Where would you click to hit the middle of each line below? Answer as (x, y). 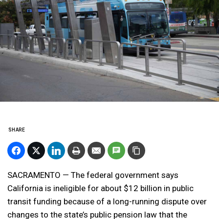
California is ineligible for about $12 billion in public (100, 188)
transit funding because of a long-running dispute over (107, 201)
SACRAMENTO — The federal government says (93, 175)
